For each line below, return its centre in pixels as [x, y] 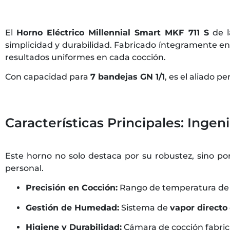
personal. [24, 168]
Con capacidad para [48, 77]
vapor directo [199, 207]
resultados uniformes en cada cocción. [85, 57]
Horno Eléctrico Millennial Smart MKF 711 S [113, 32]
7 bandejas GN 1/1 [128, 77]
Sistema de [145, 207]
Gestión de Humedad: [72, 207]
